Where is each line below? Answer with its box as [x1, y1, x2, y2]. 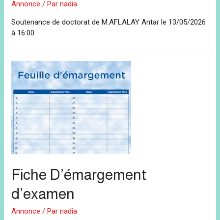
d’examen [11, 185, 75, 202]
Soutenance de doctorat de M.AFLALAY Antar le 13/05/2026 [11, 18, 206, 27]
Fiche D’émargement [11, 166, 147, 183]
